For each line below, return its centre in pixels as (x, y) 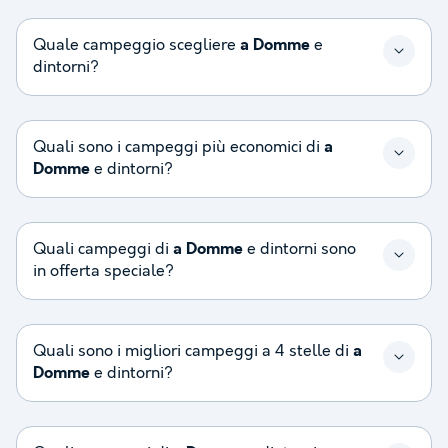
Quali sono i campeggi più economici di (178, 147)
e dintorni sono (299, 249)
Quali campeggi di (103, 249)
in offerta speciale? (103, 271)
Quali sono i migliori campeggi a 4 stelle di (193, 351)
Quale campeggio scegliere (136, 45)
